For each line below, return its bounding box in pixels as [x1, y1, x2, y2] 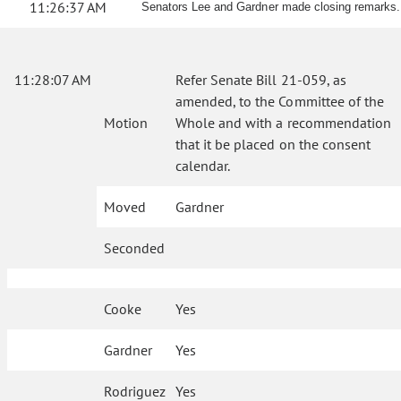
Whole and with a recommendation [175, 114, 391, 132]
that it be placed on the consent [175, 135, 371, 153]
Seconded [104, 239, 165, 257]
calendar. [175, 157, 231, 175]
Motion [104, 114, 148, 132]
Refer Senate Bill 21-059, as [175, 71, 346, 89]
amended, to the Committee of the [175, 92, 384, 110]
